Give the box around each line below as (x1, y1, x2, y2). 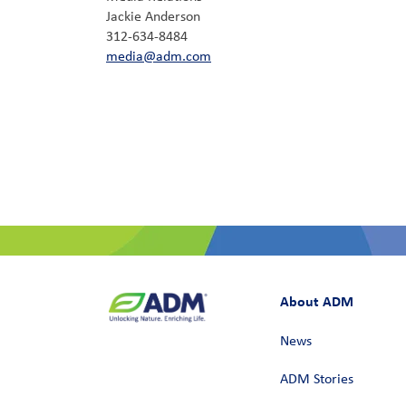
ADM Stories (279, 372, 353, 387)
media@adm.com (106, 49, 211, 64)
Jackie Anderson (106, 9, 200, 24)
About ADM (279, 292, 353, 310)
